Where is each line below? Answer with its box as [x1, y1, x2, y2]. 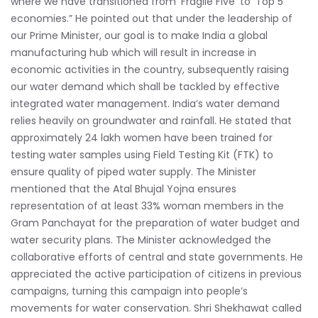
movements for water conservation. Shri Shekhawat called [11, 301, 302, 316]
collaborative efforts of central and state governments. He [11, 250, 303, 265]
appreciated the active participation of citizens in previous [11, 267, 302, 282]
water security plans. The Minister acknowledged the [11, 233, 271, 248]
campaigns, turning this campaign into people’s [11, 284, 248, 299]
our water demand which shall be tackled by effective [11, 79, 280, 94]
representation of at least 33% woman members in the [11, 199, 284, 214]
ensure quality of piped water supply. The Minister [11, 165, 256, 180]
